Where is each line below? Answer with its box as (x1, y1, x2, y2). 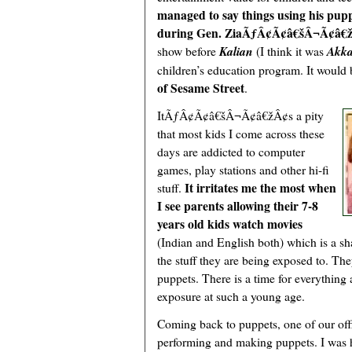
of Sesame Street (157, 79, 244, 97)
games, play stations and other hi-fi (157, 161, 329, 178)
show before (157, 42, 219, 60)
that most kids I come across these (157, 125, 324, 142)
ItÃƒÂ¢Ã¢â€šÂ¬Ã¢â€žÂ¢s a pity (157, 107, 324, 124)
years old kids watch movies (157, 214, 302, 233)
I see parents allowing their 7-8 (157, 196, 318, 215)
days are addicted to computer (157, 143, 305, 160)
